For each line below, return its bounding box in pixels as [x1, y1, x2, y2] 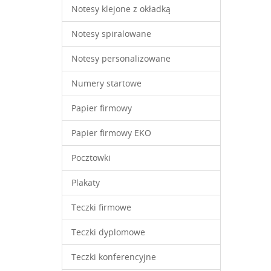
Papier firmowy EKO [71, 127, 151, 139]
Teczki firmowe [71, 201, 131, 213]
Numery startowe [71, 77, 142, 89]
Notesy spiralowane [71, 28, 151, 39]
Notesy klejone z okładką [71, 3, 171, 15]
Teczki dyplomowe [71, 226, 145, 238]
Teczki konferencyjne [71, 251, 156, 263]
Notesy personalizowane [71, 53, 171, 64]
